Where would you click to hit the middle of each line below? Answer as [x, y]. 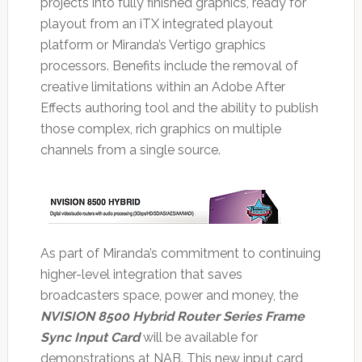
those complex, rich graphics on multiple [160, 129]
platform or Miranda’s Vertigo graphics [153, 45]
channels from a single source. [130, 150]
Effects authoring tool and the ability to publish [179, 108]
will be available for [198, 338]
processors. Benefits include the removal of [169, 66]
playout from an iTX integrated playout [156, 24]
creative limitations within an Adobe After [162, 87]
